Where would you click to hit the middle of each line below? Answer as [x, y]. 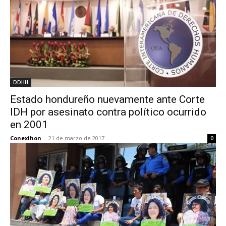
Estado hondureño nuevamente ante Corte [107, 99]
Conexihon [26, 138]
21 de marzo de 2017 [76, 138]
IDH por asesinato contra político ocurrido [108, 112]
